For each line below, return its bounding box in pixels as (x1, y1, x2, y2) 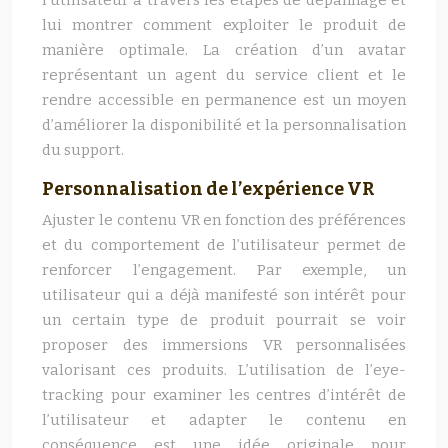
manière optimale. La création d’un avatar (42, 41, 406, 59)
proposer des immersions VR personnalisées (42, 336, 406, 354)
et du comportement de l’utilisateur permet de (42, 236, 406, 254)
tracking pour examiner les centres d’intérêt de (42, 386, 406, 404)
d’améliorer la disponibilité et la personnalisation (42, 116, 406, 134)
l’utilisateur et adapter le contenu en (42, 411, 406, 429)
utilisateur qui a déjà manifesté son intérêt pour (42, 286, 406, 304)
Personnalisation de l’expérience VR (42, 178, 375, 200)
